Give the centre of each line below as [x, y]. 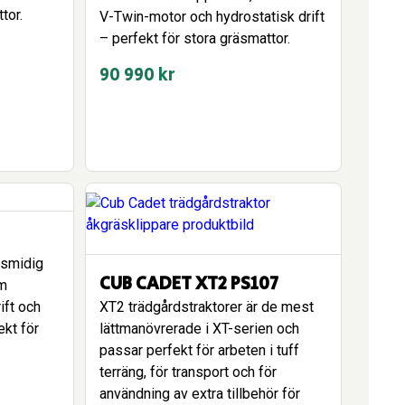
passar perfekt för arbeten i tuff [199, 350]
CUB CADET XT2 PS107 [188, 284]
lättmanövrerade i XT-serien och [199, 329]
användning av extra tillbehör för [200, 394]
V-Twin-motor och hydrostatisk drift [212, 17]
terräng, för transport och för [188, 372]
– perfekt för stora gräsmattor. [195, 38]
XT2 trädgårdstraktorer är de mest [207, 307]
